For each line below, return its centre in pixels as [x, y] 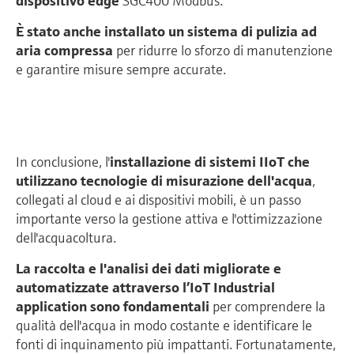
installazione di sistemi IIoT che [210, 161]
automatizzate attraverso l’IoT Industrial [145, 287]
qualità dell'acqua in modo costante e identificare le [164, 325]
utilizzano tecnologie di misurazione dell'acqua [164, 180]
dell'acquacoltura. [66, 237]
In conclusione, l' [63, 161]
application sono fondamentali [113, 306]
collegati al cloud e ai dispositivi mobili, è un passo [158, 199]
